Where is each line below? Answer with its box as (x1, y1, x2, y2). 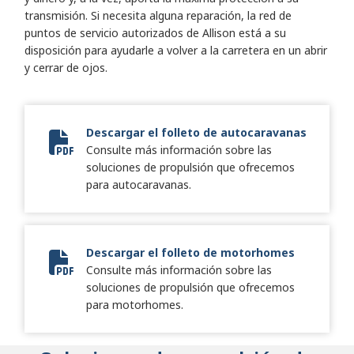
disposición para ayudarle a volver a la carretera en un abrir (24, 43, 327, 58)
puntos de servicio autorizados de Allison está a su (24, 25, 286, 41)
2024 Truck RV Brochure (61, 142, 185, 158)
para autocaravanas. (86, 177, 191, 193)
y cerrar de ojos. (24, 60, 107, 76)
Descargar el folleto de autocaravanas (86, 125, 307, 141)
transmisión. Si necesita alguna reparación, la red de (24, 8, 292, 24)
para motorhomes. (86, 297, 183, 313)
